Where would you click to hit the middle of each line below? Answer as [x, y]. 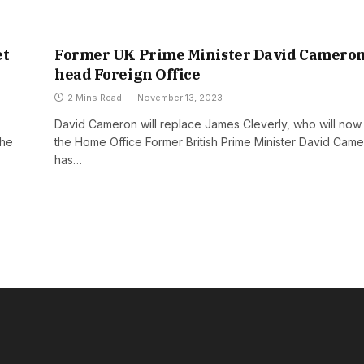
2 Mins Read [95, 98]
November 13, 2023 [180, 98]
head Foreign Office [128, 75]
